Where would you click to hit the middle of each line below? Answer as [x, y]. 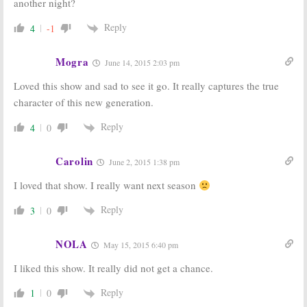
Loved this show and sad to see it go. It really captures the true [146, 86]
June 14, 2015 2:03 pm [141, 63]
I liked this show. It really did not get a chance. [113, 268]
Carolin [74, 161]
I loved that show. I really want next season [106, 185]
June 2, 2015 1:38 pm [143, 162]
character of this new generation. [84, 102]
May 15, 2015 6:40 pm [139, 244]
